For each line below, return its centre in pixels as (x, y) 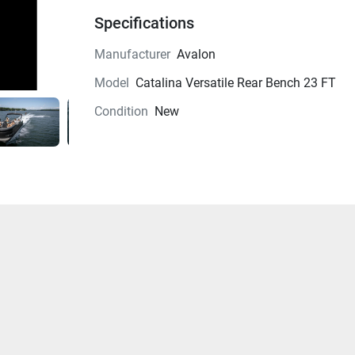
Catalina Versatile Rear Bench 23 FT (235, 83)
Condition (121, 112)
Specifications (144, 23)
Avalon (196, 55)
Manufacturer (132, 55)
